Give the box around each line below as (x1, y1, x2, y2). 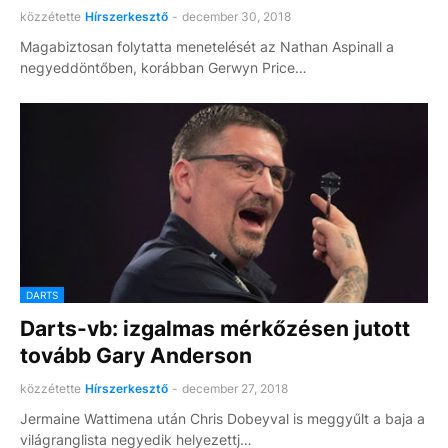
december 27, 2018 (182, 381, 288, 396)
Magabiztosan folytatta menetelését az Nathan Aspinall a (20, 38, 394, 55)
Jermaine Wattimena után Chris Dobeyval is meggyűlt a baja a (20, 410, 425, 427)
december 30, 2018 (182, 9, 291, 24)
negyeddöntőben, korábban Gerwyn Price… (20, 59, 307, 76)
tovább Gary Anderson (20, 343, 252, 368)
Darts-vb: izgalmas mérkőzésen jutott (20, 316, 410, 341)
